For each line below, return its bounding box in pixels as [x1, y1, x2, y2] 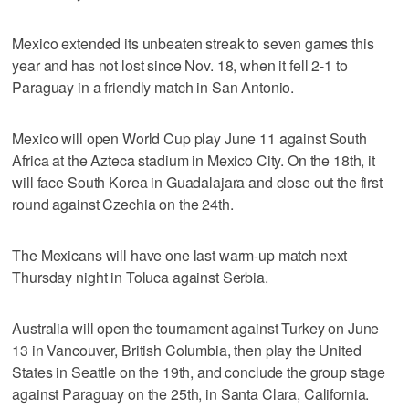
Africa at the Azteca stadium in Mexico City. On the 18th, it [12, 149, 375, 171]
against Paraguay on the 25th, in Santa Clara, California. [12, 383, 370, 404]
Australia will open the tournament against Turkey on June [12, 317, 380, 339]
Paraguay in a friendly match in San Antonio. [12, 76, 295, 98]
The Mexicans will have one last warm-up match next [12, 244, 348, 266]
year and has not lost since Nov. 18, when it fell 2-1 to [12, 54, 348, 76]
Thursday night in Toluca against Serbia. [12, 266, 268, 288]
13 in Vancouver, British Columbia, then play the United [12, 339, 362, 361]
